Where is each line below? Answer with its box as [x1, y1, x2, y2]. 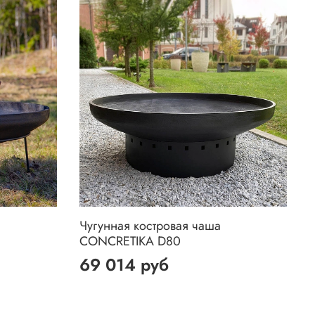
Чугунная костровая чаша [79, 217, 221, 236]
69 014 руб [79, 252, 169, 278]
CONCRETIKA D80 [79, 232, 181, 251]
